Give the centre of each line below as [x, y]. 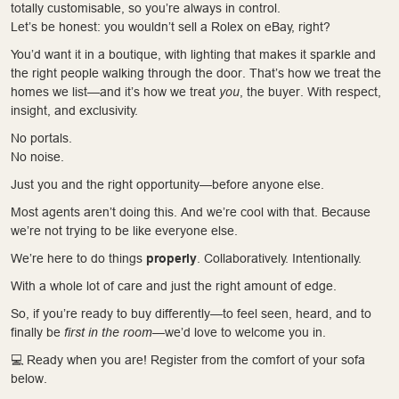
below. [29, 378]
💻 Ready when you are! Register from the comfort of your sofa [188, 359]
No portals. [41, 138]
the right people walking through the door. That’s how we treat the [196, 73]
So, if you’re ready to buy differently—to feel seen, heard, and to [191, 313]
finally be [37, 332]
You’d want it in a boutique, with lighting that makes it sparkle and [193, 54]
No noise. [37, 156]
